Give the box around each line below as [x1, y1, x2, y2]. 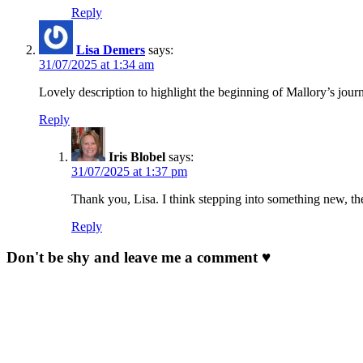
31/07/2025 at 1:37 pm [71, 164, 187, 178]
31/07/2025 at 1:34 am [39, 57, 154, 71]
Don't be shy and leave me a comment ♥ [6, 249, 271, 267]
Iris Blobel [109, 149, 165, 164]
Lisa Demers [76, 42, 145, 57]
